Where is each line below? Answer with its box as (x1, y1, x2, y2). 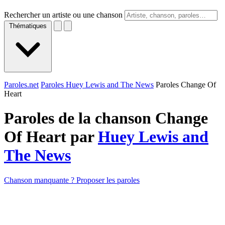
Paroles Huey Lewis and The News (41, 80, 154, 89)
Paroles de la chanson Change (4, 109, 208, 128)
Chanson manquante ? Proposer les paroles (4, 175, 140, 184)
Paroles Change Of (156, 80, 216, 89)
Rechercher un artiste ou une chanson (4, 11, 123, 19)
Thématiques (9, 22, 47, 30)
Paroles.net (4, 80, 39, 89)
